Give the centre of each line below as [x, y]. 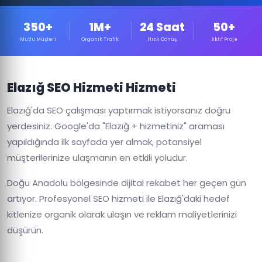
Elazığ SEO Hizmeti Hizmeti [92, 87]
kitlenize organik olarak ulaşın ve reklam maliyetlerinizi [122, 214]
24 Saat [162, 27]
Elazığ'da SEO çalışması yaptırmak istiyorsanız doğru [119, 110]
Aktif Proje [224, 39]
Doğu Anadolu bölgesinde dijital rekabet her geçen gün [127, 183]
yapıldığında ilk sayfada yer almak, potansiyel [104, 142]
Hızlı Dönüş [162, 39]
